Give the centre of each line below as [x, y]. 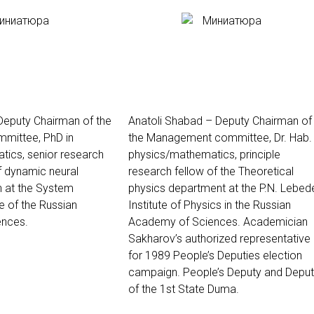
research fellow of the [183, 171]
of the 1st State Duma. [184, 289]
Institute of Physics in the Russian [210, 205]
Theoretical [266, 171]
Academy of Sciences [183, 222]
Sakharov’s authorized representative [219, 239]
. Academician [273, 222]
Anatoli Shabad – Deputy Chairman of [220, 121]
